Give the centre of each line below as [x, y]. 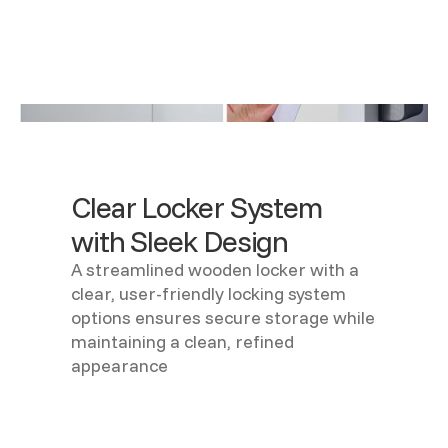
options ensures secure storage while [223, 317]
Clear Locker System [196, 207]
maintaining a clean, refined [183, 341]
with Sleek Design [180, 241]
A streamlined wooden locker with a [215, 269]
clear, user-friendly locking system [209, 293]
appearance [120, 365]
